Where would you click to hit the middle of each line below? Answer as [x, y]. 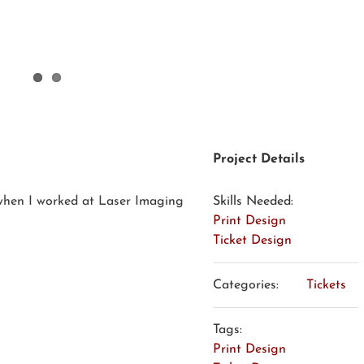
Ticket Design [252, 240]
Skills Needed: [253, 201]
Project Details [258, 159]
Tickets [326, 285]
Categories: [245, 285]
